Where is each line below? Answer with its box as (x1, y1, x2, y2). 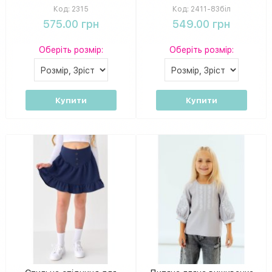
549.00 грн (172, 17, 230, 30)
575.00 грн (42, 17, 99, 30)
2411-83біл (188, 4, 231, 13)
